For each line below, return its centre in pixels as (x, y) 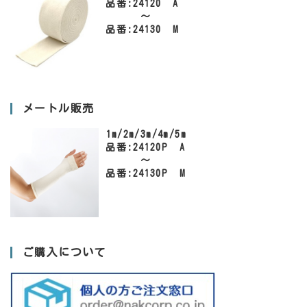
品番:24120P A (148, 147)
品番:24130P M (146, 173)
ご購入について (64, 253)
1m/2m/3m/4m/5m (146, 134)
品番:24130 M (143, 30)
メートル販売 (59, 108)
